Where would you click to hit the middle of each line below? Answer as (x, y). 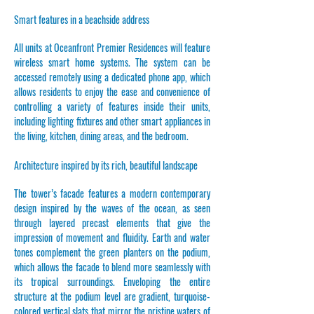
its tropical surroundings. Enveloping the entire (112, 281)
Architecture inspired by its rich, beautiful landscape (106, 165)
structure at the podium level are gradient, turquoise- (112, 296)
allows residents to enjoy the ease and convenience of (112, 91)
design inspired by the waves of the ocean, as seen (112, 208)
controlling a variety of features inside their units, (112, 106)
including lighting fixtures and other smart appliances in (112, 121)
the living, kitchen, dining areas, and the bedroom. (101, 136)
